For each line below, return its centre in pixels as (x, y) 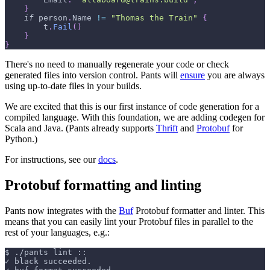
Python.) (21, 139)
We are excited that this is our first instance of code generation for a (132, 106)
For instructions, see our (52, 159)
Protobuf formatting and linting (103, 185)
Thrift (167, 128)
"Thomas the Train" (154, 18)
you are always (235, 75)
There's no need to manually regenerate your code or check (117, 64)
